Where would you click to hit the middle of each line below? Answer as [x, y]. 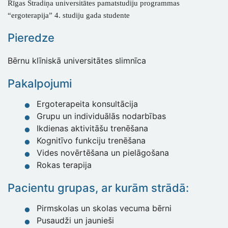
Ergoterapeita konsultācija [87, 104]
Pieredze [31, 38]
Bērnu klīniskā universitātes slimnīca [77, 61]
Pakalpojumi [40, 84]
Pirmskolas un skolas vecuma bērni [104, 208]
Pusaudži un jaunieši [75, 221]
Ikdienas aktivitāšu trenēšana [92, 129]
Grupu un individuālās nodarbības [101, 116]
